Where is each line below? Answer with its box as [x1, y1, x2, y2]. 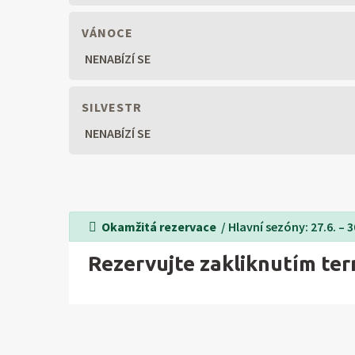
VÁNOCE [78, 25, 133, 41]
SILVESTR [78, 99, 142, 116]
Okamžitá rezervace [101, 219, 219, 235]
